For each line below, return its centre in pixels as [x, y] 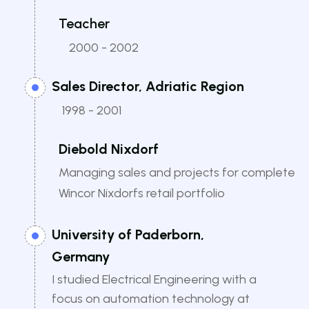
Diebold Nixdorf [109, 149]
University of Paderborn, [128, 235]
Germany [81, 257]
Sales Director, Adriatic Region [148, 87]
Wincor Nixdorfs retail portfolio [142, 193]
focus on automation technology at [151, 299]
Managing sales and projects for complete [177, 173]
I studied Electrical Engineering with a [154, 280]
